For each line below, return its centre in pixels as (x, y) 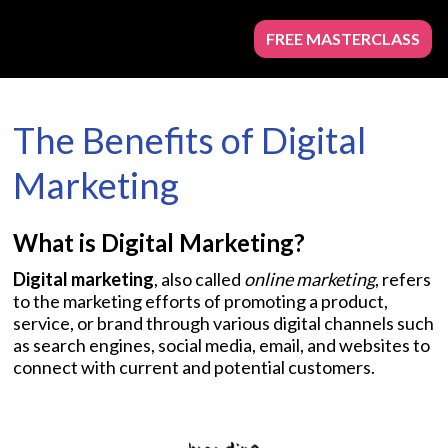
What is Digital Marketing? (159, 242)
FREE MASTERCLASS (343, 38)
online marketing (309, 279)
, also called (199, 279)
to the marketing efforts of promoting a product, (200, 301)
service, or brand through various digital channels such (223, 323)
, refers (403, 279)
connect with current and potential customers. (194, 367)
